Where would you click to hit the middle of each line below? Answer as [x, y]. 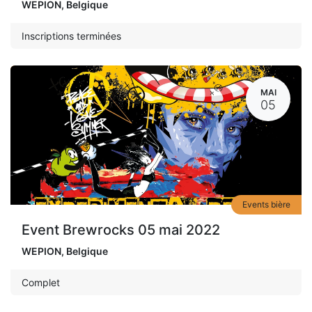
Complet [41, 282]
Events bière [266, 204]
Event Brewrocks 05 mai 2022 [121, 229]
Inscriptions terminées [71, 36]
